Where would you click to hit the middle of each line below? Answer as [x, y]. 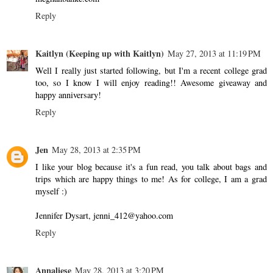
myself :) [51, 191]
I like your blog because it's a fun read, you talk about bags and [151, 166]
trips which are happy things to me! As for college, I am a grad [151, 179]
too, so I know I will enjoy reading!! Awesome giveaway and [151, 82]
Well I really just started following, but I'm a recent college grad [151, 70]
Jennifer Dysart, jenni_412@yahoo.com [104, 215]
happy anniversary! [68, 94]
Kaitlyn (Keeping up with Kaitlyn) [100, 53]
